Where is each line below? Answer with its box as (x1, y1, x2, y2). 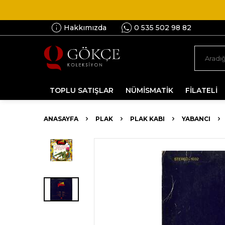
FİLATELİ (185, 86, 217, 95)
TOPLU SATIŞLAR (50, 86, 114, 95)
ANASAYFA (44, 115, 78, 123)
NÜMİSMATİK (126, 86, 173, 95)
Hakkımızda (64, 23, 106, 32)
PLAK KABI (130, 115, 165, 123)
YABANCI (182, 115, 210, 123)
